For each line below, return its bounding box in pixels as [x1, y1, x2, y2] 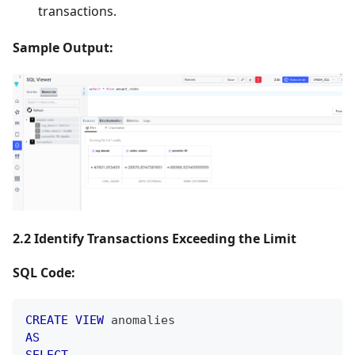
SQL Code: [13, 264, 75, 282]
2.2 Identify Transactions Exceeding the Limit [13, 230, 296, 248]
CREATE [25, 313, 68, 328]
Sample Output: [13, 38, 113, 56]
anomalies [104, 313, 175, 328]
